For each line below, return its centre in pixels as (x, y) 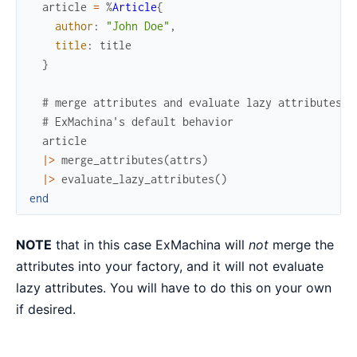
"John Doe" (138, 25)
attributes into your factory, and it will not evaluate (170, 266)
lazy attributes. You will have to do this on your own (174, 287)
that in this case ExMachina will (150, 244)
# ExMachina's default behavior (138, 121)
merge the (301, 244)
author (74, 25)
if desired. (46, 309)
